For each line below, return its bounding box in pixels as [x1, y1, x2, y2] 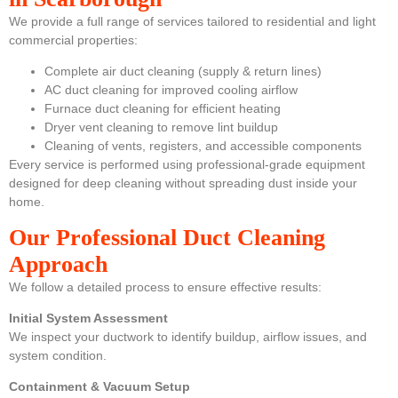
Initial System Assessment [9, 310, 168, 325]
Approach [9, 251, 107, 277]
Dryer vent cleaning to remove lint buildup [44, 120, 278, 135]
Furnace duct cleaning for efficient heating [44, 101, 281, 116]
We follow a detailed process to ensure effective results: [9, 279, 322, 294]
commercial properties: [9, 32, 138, 47]
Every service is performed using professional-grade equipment [9, 157, 365, 172]
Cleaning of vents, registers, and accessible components [44, 139, 362, 154]
